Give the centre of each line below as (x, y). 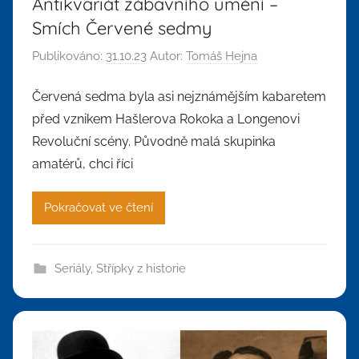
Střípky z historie (141, 268)
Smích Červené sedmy (122, 28)
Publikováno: (69, 56)
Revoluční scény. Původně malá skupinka (154, 141)
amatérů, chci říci (83, 163)
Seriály (72, 268)
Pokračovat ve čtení (99, 208)
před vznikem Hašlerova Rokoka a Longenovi (166, 119)
